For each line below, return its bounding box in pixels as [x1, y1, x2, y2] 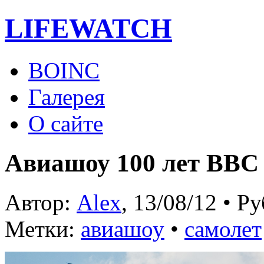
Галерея [28, 84, 105, 110]
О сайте [28, 110, 103, 136]
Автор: [5, 189, 77, 215]
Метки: [5, 216, 81, 242]
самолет [184, 216, 262, 242]
